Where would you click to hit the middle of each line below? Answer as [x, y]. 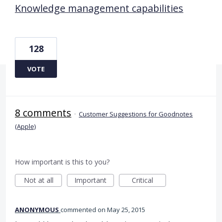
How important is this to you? [62, 162]
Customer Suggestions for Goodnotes [136, 114]
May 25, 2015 [126, 209]
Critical [142, 180]
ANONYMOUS [37, 209]
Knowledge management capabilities [99, 8]
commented [79, 209]
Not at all [38, 180]
